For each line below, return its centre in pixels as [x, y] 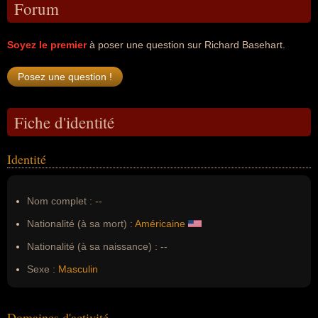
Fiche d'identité [64, 122]
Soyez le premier [47, 45]
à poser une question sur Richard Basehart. [186, 45]
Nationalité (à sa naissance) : [92, 246]
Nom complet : [61, 201]
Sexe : [41, 269]
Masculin [78, 269]
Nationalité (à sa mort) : [80, 224]
